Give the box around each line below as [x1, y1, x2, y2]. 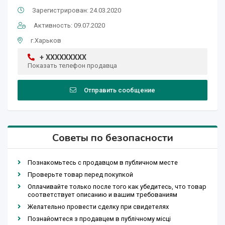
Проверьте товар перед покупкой [28, 171, 133, 179]
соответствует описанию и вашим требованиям [28, 191, 177, 199]
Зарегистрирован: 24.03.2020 [32, 7, 121, 15]
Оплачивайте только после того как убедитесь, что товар [28, 183, 206, 191]
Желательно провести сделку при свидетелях [28, 203, 169, 211]
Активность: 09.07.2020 [34, 22, 105, 30]
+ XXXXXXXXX [40, 53, 86, 62]
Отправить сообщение [84, 86, 155, 94]
